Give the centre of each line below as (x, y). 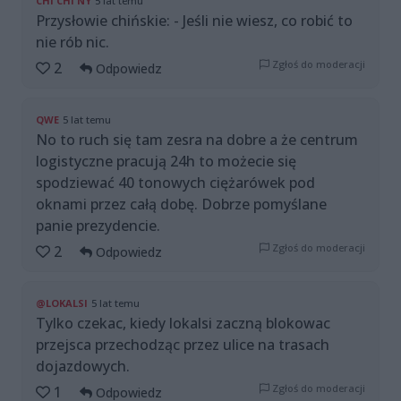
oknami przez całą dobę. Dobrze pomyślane (181, 205)
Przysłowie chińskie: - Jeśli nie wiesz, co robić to (194, 21)
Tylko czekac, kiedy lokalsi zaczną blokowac (183, 324)
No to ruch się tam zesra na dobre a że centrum (197, 140)
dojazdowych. (83, 367)
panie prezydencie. (98, 226)
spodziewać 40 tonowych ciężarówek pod (175, 183)
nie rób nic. (73, 43)
